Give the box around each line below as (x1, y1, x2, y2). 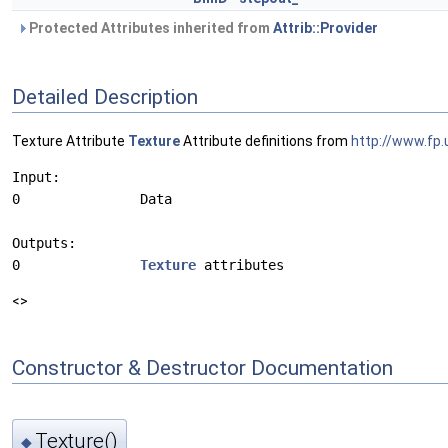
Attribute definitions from (180, 133, 351, 150)
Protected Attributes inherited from (26, 20, 273, 36)
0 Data (12, 191, 172, 208)
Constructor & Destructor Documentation (12, 355, 393, 380)
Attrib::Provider (273, 20, 378, 36)
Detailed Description (12, 84, 198, 109)
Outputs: (12, 235, 76, 252)
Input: (12, 169, 60, 186)
